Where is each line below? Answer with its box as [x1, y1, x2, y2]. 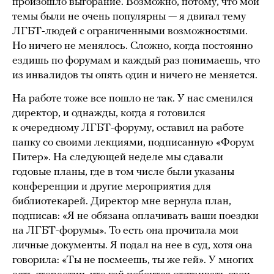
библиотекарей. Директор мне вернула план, [12, 195, 231, 207]
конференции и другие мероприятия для [12, 180, 211, 193]
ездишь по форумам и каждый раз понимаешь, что [12, 54, 260, 67]
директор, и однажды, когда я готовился [12, 107, 206, 119]
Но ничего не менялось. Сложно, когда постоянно [12, 40, 253, 52]
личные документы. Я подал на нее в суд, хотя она [12, 239, 253, 251]
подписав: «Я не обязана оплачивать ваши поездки [12, 210, 259, 222]
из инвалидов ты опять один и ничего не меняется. [12, 69, 257, 81]
